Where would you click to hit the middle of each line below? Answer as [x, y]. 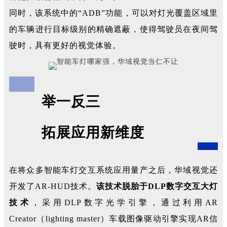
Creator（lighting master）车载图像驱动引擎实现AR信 [113, 219]
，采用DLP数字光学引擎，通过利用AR [125, 202]
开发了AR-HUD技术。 [53, 186]
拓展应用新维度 [77, 133]
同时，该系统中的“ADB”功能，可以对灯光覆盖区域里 [113, 13]
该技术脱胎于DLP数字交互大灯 [157, 186]
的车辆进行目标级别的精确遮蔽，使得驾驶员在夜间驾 [113, 29]
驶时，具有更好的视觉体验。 [65, 45]
